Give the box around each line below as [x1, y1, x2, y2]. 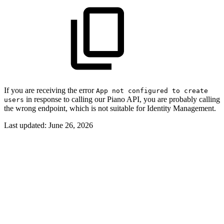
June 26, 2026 [48, 120, 93, 129]
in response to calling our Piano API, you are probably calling [24, 94, 220, 103]
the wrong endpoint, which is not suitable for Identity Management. [4, 103, 216, 112]
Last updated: [4, 120, 48, 129]
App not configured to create [96, 86, 208, 94]
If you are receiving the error [4, 85, 96, 94]
